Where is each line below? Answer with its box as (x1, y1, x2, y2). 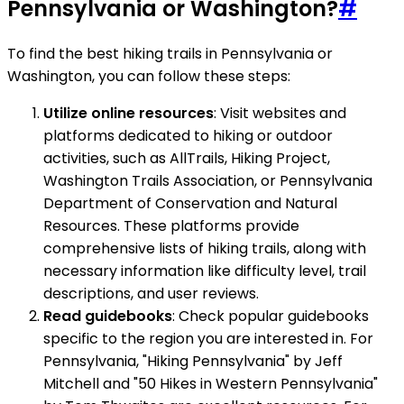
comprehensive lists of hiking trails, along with (43, 237, 366, 259)
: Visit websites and (214, 102, 346, 124)
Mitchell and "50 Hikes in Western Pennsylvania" (43, 372, 378, 394)
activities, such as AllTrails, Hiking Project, (43, 147, 330, 169)
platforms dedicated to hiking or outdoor (43, 124, 333, 146)
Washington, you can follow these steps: (7, 65, 290, 87)
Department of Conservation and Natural (43, 192, 337, 214)
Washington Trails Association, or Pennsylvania (43, 170, 372, 191)
